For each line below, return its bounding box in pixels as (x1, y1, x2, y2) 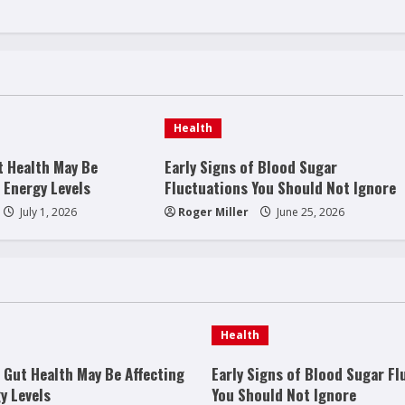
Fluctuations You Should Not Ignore (164, 176, 396, 200)
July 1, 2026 (16, 204, 77, 221)
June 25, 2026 (273, 204, 344, 221)
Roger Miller (177, 204, 249, 221)
